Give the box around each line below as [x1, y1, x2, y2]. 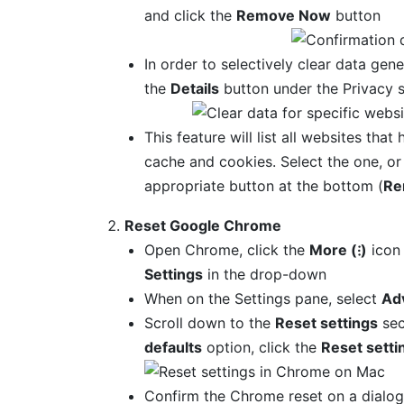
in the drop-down [202, 264, 326, 283]
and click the [143, 5, 236, 24]
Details [170, 78, 219, 97]
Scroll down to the [143, 313, 275, 332]
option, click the [201, 337, 321, 356]
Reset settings [274, 313, 378, 332]
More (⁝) [308, 240, 367, 259]
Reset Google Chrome [124, 216, 282, 234]
